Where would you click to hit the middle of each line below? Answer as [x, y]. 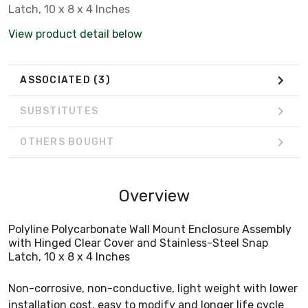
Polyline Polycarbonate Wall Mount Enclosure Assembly [150, 229]
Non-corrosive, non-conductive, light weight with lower [153, 288]
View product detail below [75, 34]
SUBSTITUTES [59, 111]
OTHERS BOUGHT [67, 142]
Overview [154, 196]
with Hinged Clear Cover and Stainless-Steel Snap [138, 243]
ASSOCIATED [57, 80]
